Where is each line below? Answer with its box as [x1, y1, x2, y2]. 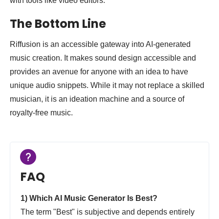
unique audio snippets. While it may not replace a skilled [10, 81, 204, 90]
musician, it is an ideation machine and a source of [10, 95, 184, 104]
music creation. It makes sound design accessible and [10, 54, 196, 63]
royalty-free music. [10, 109, 73, 117]
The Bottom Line [10, 16, 106, 32]
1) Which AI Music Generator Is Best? [21, 194, 157, 203]
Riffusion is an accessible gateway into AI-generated [10, 40, 191, 49]
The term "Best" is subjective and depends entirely [21, 208, 195, 217]
